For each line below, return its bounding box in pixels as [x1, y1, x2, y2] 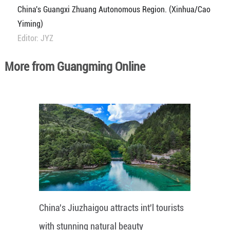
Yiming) [17, 18, 43, 29]
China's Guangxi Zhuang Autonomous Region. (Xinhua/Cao [17, 4, 210, 14]
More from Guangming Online [4, 59, 145, 74]
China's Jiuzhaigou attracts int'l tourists [39, 202, 184, 213]
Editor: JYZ [17, 33, 53, 43]
